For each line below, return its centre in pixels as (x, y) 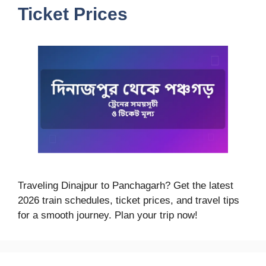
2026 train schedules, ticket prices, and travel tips (129, 201)
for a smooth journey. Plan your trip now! (108, 216)
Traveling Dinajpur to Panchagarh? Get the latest (126, 186)
